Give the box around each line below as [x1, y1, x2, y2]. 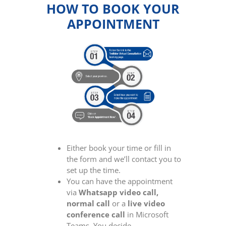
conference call [67, 209, 126, 220]
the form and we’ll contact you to [67, 154, 182, 164]
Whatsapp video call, [79, 187, 159, 198]
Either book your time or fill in [67, 143, 172, 153]
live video [128, 198, 165, 209]
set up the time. [67, 165, 121, 176]
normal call [67, 198, 110, 209]
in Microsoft [125, 209, 169, 220]
